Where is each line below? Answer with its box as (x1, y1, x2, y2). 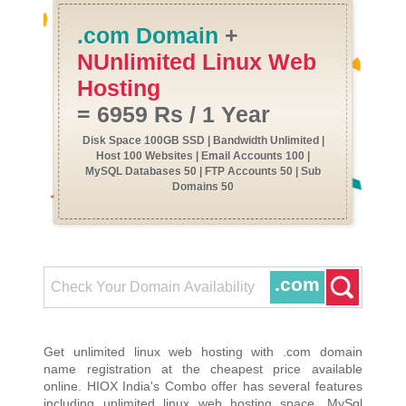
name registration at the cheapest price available (43, 362, 362, 377)
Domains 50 (172, 180, 234, 194)
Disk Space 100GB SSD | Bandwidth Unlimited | (82, 134, 324, 148)
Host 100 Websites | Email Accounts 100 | (96, 150, 310, 163)
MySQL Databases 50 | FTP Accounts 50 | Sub (85, 165, 321, 179)
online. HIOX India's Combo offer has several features (43, 379, 362, 394)
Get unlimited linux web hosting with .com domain (43, 344, 362, 360)
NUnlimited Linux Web (77, 50, 317, 74)
